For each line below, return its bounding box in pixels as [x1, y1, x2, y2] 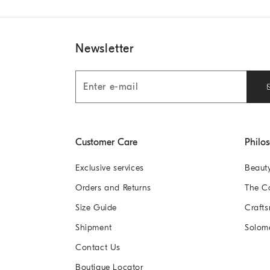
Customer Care [75, 136, 137, 148]
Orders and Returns [75, 182, 151, 193]
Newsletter [75, 41, 134, 55]
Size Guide [75, 202, 117, 213]
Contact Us [75, 242, 121, 253]
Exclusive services [75, 162, 144, 173]
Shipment [75, 222, 112, 233]
